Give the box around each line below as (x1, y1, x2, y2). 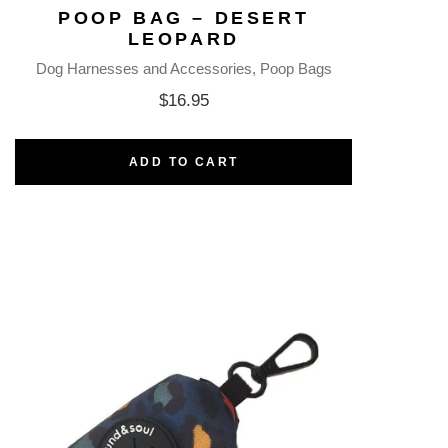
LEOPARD (127, 28, 240, 49)
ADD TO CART (128, 154, 239, 169)
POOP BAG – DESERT (58, 7, 310, 28)
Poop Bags (259, 59, 332, 77)
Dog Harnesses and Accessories (35, 59, 252, 77)
